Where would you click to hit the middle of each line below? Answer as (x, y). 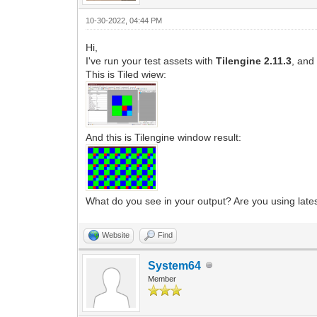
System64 (175, 265)
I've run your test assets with (151, 60)
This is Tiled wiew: (126, 74)
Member (162, 278)
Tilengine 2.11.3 (254, 60)
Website (116, 235)
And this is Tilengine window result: (164, 137)
